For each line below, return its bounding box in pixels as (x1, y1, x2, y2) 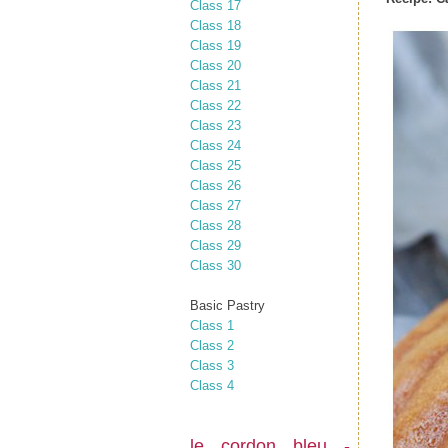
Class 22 (190, 97, 241, 113)
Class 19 (190, 37, 241, 53)
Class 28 (190, 217, 241, 233)
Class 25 (190, 157, 241, 173)
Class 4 (190, 377, 234, 393)
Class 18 (190, 17, 241, 33)
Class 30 (190, 257, 241, 273)
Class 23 (190, 117, 241, 133)
